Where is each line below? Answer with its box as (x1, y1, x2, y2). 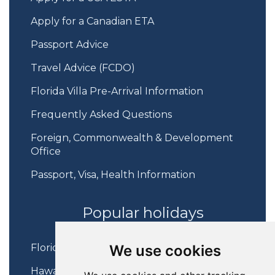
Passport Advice (31, 39, 109, 51)
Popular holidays (82, 204, 204, 222)
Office (31, 145, 61, 158)
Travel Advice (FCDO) (31, 62, 135, 74)
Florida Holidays (31, 242, 108, 254)
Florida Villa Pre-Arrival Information (31, 85, 203, 98)
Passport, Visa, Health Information (31, 169, 195, 181)
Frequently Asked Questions (31, 109, 172, 121)
